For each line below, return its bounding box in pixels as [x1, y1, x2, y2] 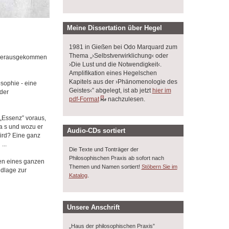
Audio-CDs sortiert [67, 126, 126, 134]
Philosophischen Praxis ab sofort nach [68, 155, 164, 162]
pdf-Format [68, 95, 99, 103]
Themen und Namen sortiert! [68, 164, 142, 170]
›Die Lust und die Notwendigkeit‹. [68, 60, 162, 68]
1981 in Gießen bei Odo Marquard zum [68, 43, 177, 51]
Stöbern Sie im [141, 164, 177, 170]
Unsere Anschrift [67, 203, 120, 211]
